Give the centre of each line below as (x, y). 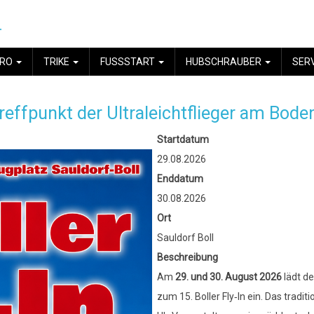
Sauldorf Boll (185, 238)
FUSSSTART (128, 62)
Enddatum (180, 179)
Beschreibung (187, 257)
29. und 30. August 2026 (228, 277)
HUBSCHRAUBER (225, 62)
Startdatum (183, 139)
